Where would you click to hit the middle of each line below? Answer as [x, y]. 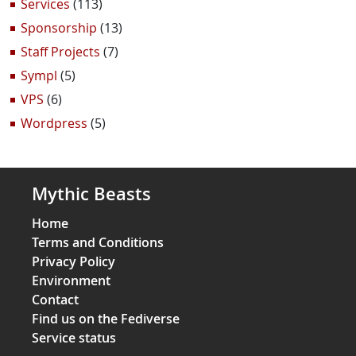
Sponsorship [59, 28]
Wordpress [54, 123]
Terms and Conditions [98, 242]
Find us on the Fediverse [106, 319]
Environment [71, 281]
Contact [55, 300]
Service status [74, 338]
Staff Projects [60, 52]
